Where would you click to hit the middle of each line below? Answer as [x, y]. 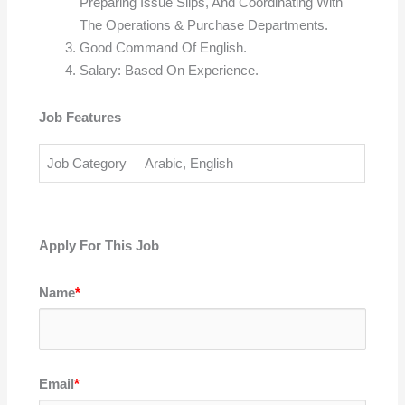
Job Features [80, 117]
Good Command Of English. [164, 47]
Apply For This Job [99, 245]
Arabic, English [189, 163]
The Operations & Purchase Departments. [204, 24]
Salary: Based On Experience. [170, 70]
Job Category [87, 163]
